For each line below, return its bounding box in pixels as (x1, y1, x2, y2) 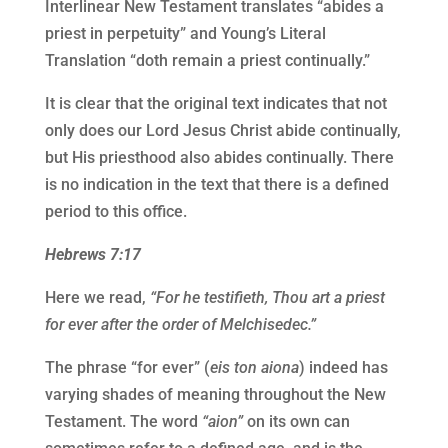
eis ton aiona (209, 358, 299, 378)
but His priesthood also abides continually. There (44, 148, 394, 168)
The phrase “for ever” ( (44, 358, 210, 378)
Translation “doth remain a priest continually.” (44, 51, 370, 71)
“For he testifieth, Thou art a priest (149, 288, 385, 308)
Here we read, (44, 288, 150, 308)
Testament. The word (44, 412, 202, 432)
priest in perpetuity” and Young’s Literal (44, 24, 326, 44)
